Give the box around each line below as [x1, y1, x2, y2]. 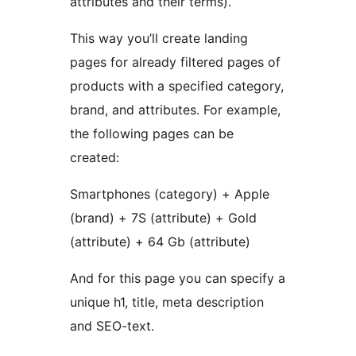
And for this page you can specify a [70, 269, 285, 286]
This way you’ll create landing [70, 29, 248, 46]
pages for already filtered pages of [70, 53, 281, 70]
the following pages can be [70, 125, 234, 141]
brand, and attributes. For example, [70, 101, 281, 118]
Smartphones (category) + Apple [70, 185, 269, 202]
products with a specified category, [70, 77, 284, 94]
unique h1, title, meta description [70, 293, 264, 310]
